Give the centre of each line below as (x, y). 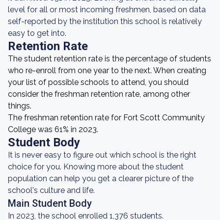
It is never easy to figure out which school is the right (102, 155)
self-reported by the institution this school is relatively (105, 21)
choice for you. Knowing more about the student (96, 167)
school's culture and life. (51, 190)
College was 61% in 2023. (53, 129)
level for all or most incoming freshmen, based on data (107, 10)
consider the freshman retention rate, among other (99, 94)
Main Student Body (50, 203)
